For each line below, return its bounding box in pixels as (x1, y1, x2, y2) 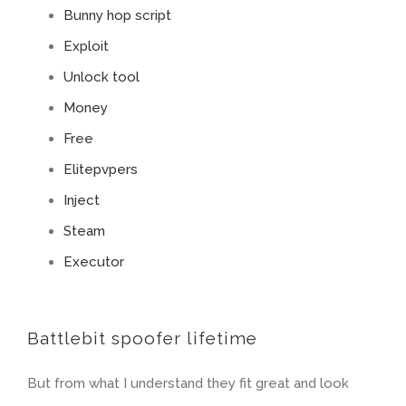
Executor (63, 254, 124, 270)
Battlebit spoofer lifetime (27, 328, 257, 349)
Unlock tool (63, 69, 140, 85)
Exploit (63, 38, 109, 54)
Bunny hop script (63, 7, 171, 24)
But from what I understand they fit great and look (27, 375, 349, 392)
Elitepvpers (63, 161, 138, 178)
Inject (63, 192, 100, 208)
